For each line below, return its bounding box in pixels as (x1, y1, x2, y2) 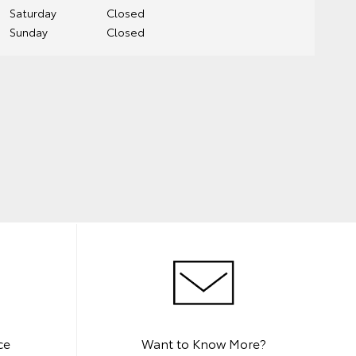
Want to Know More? (141, 334, 266, 353)
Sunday (9, 24, 48, 40)
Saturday (9, 5, 56, 21)
